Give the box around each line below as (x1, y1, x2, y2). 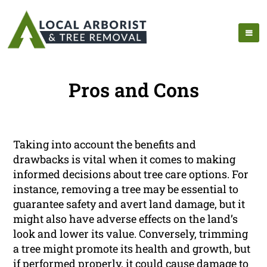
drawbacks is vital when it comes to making (13, 152, 236, 167)
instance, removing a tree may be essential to (13, 182, 239, 197)
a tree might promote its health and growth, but (13, 241, 251, 256)
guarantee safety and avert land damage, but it (13, 197, 246, 212)
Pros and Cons (68, 77, 199, 103)
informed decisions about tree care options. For (13, 167, 249, 182)
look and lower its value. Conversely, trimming (13, 226, 249, 241)
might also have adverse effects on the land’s (13, 212, 238, 226)
